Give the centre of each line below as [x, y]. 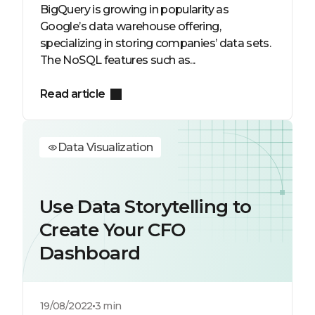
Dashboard [90, 253]
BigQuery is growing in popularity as [134, 9]
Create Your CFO [112, 230]
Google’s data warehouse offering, [130, 26]
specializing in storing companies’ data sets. [156, 43]
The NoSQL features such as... [118, 60]
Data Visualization [105, 147]
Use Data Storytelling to [146, 207]
